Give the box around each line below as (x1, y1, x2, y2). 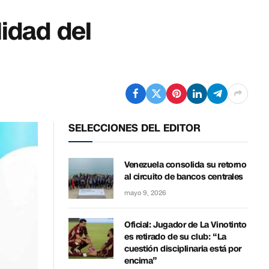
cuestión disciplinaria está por (124, 243, 241, 255)
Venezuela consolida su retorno (124, 159, 247, 171)
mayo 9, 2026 (124, 188, 166, 198)
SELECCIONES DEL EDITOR (68, 120, 201, 135)
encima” (124, 255, 158, 267)
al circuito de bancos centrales (124, 171, 243, 183)
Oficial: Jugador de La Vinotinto (124, 219, 247, 231)
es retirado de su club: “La (124, 231, 226, 243)
